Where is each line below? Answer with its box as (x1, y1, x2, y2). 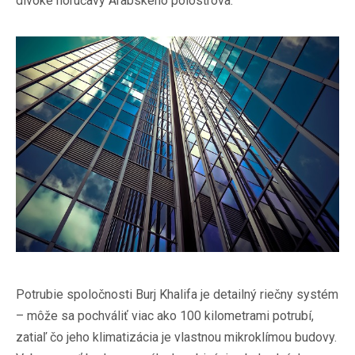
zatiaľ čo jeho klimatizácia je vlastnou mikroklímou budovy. (16, 329, 337, 345)
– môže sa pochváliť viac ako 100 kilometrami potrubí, (16, 307, 314, 323)
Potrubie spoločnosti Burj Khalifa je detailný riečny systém (16, 286, 338, 302)
